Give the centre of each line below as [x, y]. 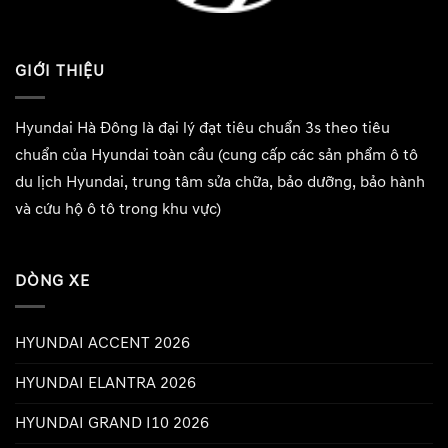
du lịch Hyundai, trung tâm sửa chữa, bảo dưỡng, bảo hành [220, 181]
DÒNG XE [52, 280]
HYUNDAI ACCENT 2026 [102, 343]
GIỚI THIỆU [60, 71]
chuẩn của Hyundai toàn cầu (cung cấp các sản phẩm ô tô [216, 154]
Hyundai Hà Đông [76, 127]
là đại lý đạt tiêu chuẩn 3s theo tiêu [264, 127]
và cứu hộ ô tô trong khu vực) [118, 208]
